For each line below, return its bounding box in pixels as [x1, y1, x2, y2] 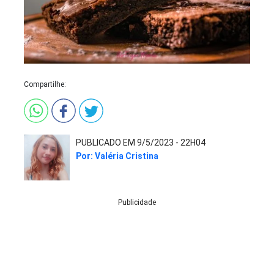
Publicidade [118, 198, 156, 207]
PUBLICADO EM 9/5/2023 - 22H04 [76, 138, 206, 148]
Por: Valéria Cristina [76, 150, 158, 161]
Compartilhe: [24, 80, 66, 89]
